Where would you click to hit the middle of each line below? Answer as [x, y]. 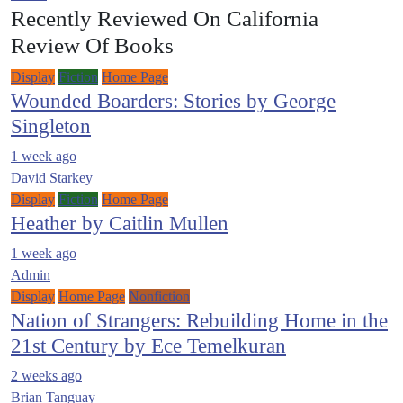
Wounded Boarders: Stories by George [173, 101]
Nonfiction [159, 296]
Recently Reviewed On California [165, 18]
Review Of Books [92, 45]
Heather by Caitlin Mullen [120, 223]
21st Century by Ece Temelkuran [148, 345]
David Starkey [52, 178]
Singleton [51, 126]
